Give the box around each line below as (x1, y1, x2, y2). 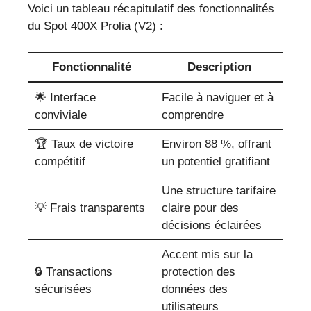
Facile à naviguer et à (161, 91, 274, 105)
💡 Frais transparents (34, 201, 145, 215)
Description (187, 60, 251, 74)
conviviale (34, 108, 87, 122)
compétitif (34, 155, 85, 169)
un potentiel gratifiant (161, 155, 270, 169)
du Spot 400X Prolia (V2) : (28, 19, 163, 33)
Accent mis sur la (161, 248, 253, 262)
